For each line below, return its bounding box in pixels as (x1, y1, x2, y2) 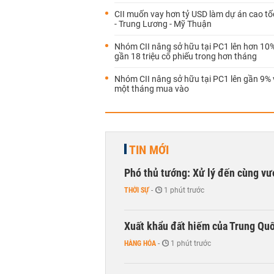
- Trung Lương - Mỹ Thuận (114, 19, 212, 29)
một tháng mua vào (114, 84, 189, 94)
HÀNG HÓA (124, 239, 156, 248)
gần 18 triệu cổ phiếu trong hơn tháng (114, 51, 257, 61)
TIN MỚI (129, 143, 169, 157)
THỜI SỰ (124, 186, 149, 194)
